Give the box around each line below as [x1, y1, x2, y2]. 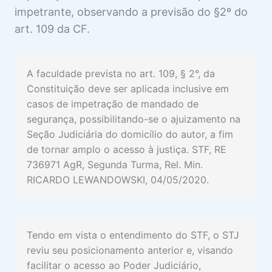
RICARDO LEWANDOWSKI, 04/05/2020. [27, 174, 212, 186]
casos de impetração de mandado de [27, 98, 199, 110]
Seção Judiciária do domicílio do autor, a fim [27, 128, 233, 141]
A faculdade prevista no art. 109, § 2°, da [27, 67, 215, 80]
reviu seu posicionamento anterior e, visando [27, 243, 233, 256]
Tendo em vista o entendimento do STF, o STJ [27, 228, 239, 241]
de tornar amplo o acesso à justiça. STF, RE [27, 143, 226, 156]
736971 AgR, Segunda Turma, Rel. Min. [27, 158, 203, 171]
